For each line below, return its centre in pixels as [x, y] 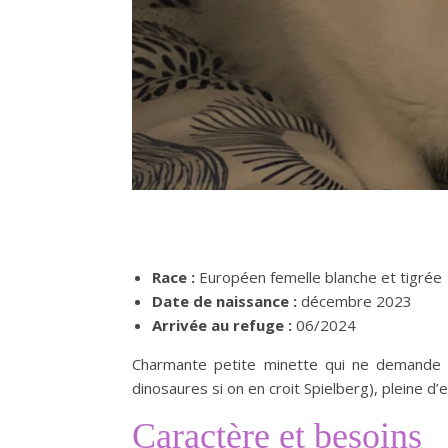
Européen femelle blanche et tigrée [318, 276]
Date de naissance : [224, 300]
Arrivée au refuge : [222, 324]
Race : [173, 276]
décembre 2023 [354, 300]
